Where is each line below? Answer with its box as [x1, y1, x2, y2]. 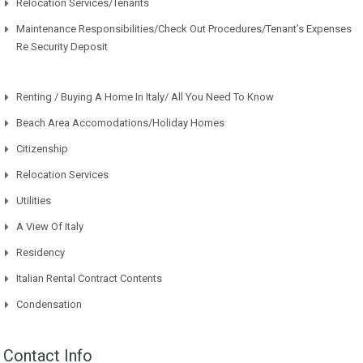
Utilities [16, 194, 51, 207]
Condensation [16, 298, 82, 311]
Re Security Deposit [16, 41, 108, 53]
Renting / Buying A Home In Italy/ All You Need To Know [16, 91, 274, 104]
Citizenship [16, 143, 68, 156]
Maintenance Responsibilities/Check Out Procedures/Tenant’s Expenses [16, 23, 352, 36]
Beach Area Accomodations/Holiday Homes [16, 117, 224, 130]
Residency [16, 246, 65, 259]
